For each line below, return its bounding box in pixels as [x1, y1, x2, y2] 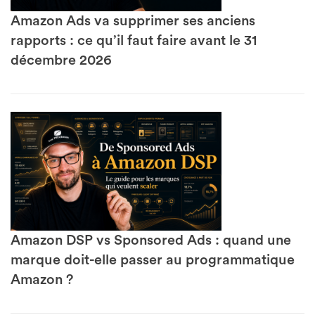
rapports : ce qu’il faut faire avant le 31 [11, 34, 257, 49]
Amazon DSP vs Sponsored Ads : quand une [11, 233, 291, 247]
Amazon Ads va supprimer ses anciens [11, 14, 255, 29]
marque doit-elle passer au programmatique [11, 252, 295, 267]
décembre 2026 [11, 53, 112, 68]
